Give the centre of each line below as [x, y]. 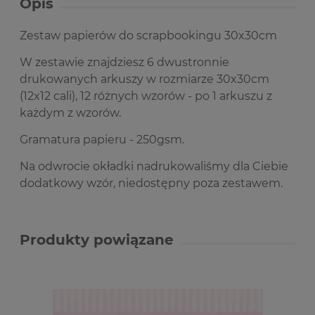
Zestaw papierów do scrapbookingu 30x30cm [148, 36]
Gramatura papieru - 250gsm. [102, 140]
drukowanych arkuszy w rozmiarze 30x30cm [144, 79]
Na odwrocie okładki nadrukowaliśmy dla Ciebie [154, 166]
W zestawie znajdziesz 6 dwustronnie [124, 62]
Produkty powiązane [97, 240]
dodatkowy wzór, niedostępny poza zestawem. [151, 183]
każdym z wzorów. [70, 113]
